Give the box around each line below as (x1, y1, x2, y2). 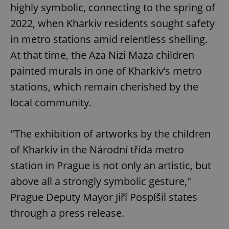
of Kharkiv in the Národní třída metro (10, 142, 184, 156)
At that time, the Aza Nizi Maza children (10, 48, 194, 62)
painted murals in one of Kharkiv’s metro (10, 63, 202, 78)
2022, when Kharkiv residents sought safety (10, 16, 215, 30)
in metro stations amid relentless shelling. (10, 32, 208, 46)
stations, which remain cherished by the (10, 79, 198, 94)
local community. (10, 95, 91, 109)
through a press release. (10, 205, 124, 220)
